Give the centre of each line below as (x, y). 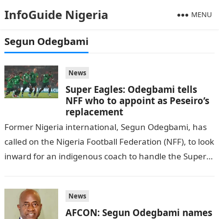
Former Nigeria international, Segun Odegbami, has (105, 127)
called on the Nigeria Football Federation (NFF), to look (109, 142)
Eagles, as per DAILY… (46, 171)
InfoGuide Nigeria (56, 14)
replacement (94, 112)
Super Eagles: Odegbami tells (131, 89)
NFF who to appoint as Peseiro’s (137, 100)
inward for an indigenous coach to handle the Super (105, 156)
